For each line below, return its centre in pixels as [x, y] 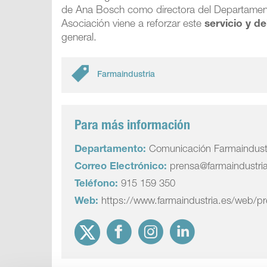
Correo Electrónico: [121, 167]
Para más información [133, 126]
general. [79, 38]
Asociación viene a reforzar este [132, 25]
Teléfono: [97, 184]
